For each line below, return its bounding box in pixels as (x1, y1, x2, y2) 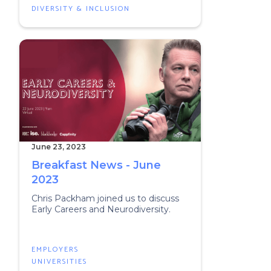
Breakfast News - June (31, 158, 161, 172)
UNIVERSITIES (31, 256, 87, 267)
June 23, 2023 (31, 142, 86, 151)
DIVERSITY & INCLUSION (31, 3, 130, 15)
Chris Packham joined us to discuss (31, 193, 179, 204)
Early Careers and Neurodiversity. (31, 204, 171, 215)
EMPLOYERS (31, 244, 79, 255)
